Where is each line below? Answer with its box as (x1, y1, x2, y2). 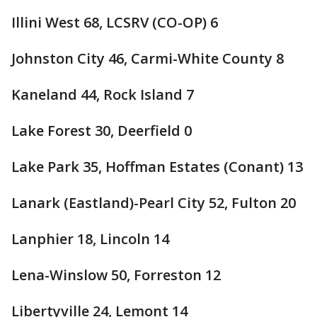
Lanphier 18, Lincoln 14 (11, 229, 169, 248)
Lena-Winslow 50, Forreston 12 (11, 265, 221, 284)
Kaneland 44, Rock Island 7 (11, 85, 194, 104)
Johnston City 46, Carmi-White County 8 (11, 49, 284, 68)
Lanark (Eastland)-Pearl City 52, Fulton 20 (11, 193, 296, 212)
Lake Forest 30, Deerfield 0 (11, 121, 192, 140)
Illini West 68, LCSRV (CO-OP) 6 (11, 13, 218, 32)
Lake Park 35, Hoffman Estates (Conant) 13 (11, 157, 303, 176)
